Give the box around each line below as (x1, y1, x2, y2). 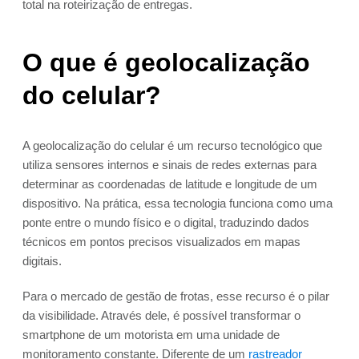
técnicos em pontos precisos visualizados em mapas (22, 235, 301, 249)
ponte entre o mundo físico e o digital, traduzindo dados (22, 216, 309, 230)
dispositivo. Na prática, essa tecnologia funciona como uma (22, 196, 333, 211)
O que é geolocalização (22, 48, 310, 78)
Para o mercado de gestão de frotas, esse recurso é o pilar (22, 289, 329, 304)
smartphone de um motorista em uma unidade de (22, 328, 280, 342)
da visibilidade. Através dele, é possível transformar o (22, 309, 301, 323)
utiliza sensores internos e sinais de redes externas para (22, 158, 317, 172)
